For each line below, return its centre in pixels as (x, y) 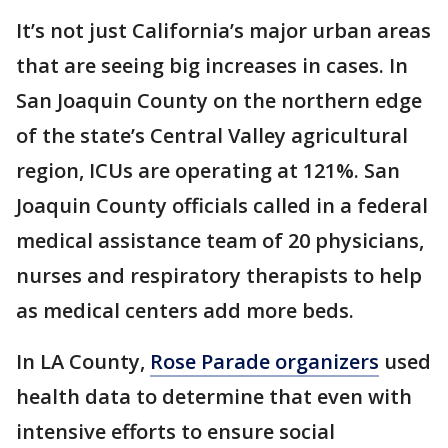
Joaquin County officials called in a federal (222, 206)
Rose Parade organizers (264, 362)
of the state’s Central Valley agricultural (212, 136)
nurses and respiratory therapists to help (219, 276)
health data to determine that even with (214, 397)
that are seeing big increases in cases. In (212, 66)
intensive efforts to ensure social (175, 432)
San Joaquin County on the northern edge (219, 101)
